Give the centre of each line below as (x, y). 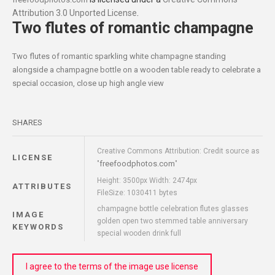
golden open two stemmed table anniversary (172, 221)
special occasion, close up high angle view (88, 83)
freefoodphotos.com (137, 163)
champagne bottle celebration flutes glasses (173, 208)
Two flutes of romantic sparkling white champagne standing (119, 56)
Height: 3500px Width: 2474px (147, 180)
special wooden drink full (139, 233)
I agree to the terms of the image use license (112, 266)
